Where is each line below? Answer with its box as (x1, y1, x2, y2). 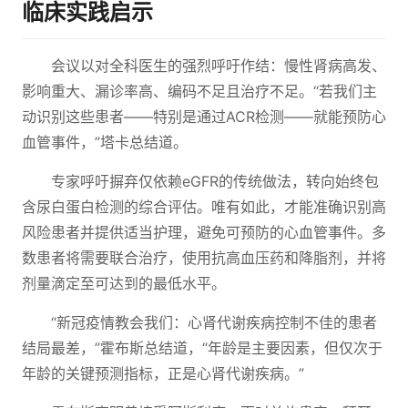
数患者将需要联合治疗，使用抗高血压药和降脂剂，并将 (22, 249, 386, 267)
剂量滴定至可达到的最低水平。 (22, 274, 226, 292)
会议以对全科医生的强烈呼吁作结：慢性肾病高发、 (51, 56, 386, 75)
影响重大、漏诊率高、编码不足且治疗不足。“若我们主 (22, 82, 377, 100)
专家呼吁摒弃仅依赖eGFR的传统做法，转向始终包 (51, 172, 379, 190)
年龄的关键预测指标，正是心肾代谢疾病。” (22, 364, 304, 382)
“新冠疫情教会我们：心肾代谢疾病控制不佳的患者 (51, 313, 377, 331)
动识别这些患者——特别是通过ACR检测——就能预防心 (22, 107, 386, 126)
